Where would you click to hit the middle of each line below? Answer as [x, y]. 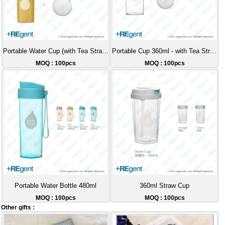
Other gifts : [18, 208]
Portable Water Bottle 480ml [56, 186]
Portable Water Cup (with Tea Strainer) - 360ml [105, 51]
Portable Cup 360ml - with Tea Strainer [213, 51]
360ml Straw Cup [165, 186]
